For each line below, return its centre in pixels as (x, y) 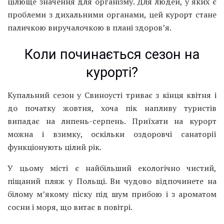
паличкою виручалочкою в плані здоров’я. (89, 28)
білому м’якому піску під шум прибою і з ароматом (112, 194)
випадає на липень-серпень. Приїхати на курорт (112, 121)
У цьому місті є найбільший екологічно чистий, (112, 168)
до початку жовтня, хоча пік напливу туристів (112, 108)
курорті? (112, 73)
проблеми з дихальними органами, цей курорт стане (112, 15)
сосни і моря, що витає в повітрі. (70, 207)
